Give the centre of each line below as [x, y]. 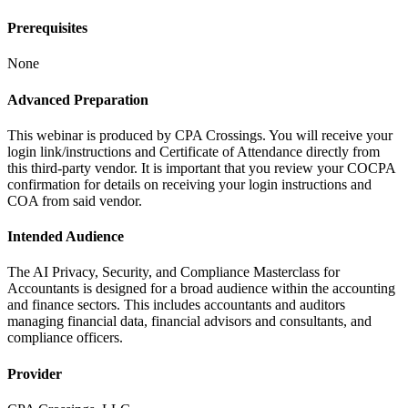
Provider [35, 373]
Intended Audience [66, 237]
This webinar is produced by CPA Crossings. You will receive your [200, 135]
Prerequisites [47, 28]
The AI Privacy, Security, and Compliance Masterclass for [173, 272]
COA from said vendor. [75, 200]
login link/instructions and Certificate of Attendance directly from [194, 151]
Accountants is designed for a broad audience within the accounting [201, 289]
